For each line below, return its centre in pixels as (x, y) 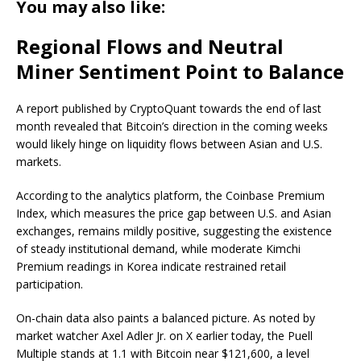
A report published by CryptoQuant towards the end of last (169, 108)
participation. (50, 284)
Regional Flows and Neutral (150, 46)
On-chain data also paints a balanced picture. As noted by (166, 317)
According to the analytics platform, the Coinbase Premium (170, 195)
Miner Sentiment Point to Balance (180, 71)
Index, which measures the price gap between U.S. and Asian (174, 213)
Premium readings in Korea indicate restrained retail (151, 266)
